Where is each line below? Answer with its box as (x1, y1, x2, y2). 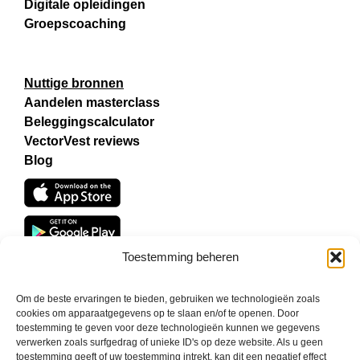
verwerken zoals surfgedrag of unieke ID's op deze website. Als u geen (16, 337, 323, 348)
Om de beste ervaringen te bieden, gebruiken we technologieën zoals (16, 293, 320, 305)
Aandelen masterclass (24, 96, 163, 110)
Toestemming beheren (121, 250, 239, 264)
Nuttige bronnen (24, 76, 124, 91)
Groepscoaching (24, 17, 126, 31)
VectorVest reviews (24, 134, 140, 149)
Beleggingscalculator (24, 115, 154, 129)
